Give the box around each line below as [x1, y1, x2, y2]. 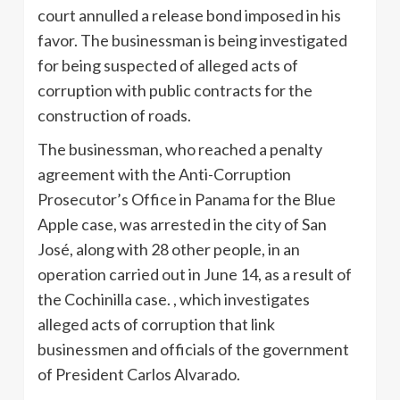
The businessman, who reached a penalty [37, 138, 322, 159]
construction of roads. [37, 104, 191, 125]
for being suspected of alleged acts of [37, 54, 298, 75]
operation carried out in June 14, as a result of [37, 263, 352, 284]
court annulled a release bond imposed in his [37, 4, 341, 25]
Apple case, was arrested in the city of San [37, 213, 327, 234]
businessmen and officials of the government [37, 338, 349, 359]
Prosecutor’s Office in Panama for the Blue [37, 188, 336, 209]
